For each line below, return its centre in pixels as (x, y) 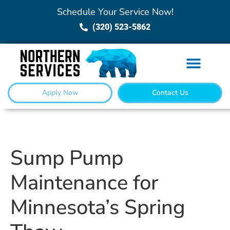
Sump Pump (67, 158)
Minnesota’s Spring (98, 208)
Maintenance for (84, 183)
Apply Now (60, 93)
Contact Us (170, 93)
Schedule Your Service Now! (115, 12)
